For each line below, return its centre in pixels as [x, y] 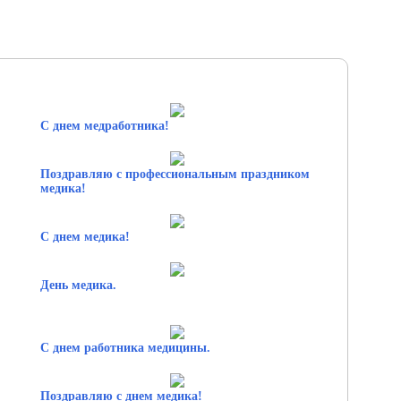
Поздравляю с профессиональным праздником [175, 174]
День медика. [78, 285]
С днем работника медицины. [125, 347]
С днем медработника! [104, 125]
